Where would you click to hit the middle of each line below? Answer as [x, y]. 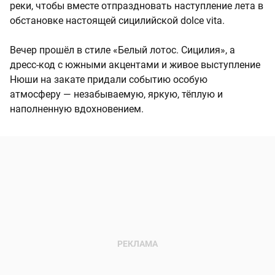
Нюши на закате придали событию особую [109, 80]
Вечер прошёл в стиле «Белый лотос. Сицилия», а [122, 50]
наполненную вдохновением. [77, 109]
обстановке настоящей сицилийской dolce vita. [117, 21]
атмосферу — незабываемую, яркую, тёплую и [116, 95]
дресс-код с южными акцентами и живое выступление [135, 65]
